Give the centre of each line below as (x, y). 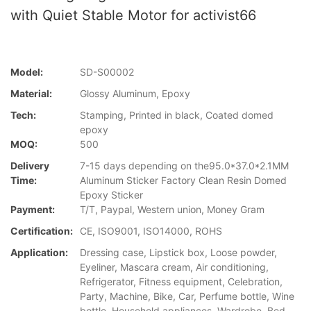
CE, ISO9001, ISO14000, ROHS (151, 231)
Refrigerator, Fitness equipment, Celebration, (181, 282)
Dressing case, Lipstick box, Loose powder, (178, 253)
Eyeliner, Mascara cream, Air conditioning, (174, 267)
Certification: (42, 231)
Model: (27, 72)
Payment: (33, 210)
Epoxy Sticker (111, 195)
